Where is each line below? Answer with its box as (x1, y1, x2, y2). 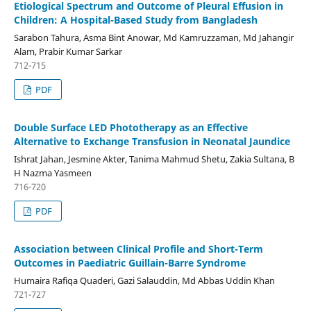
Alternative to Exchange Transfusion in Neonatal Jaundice (13, 135, 290, 149)
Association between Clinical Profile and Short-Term (13, 242, 263, 256)
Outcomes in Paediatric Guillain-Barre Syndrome (13, 256, 246, 270)
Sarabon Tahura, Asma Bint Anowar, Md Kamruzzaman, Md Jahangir (13, 31, 294, 44)
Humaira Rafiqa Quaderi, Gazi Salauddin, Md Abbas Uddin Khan (13, 274, 275, 287)
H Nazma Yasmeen (13, 167, 92, 180)
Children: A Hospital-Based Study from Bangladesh (13, 13, 258, 27)
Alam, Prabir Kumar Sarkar (13, 45, 122, 58)
